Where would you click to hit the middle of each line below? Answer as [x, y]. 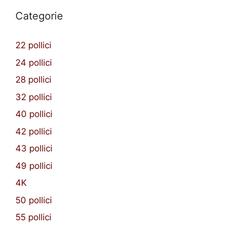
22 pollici [33, 45]
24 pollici [34, 62]
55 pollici [33, 217]
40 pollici [34, 114]
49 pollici [34, 166]
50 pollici [34, 200]
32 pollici [34, 97]
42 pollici [34, 131]
